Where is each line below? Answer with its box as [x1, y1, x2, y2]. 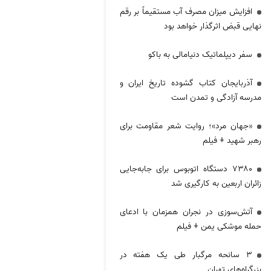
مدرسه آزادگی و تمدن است [171, 91, 261, 104]
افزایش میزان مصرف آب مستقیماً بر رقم [119, 5, 252, 18]
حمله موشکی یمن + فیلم [176, 220, 261, 233]
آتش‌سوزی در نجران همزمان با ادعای [119, 205, 252, 218]
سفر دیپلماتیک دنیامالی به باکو [148, 48, 252, 61]
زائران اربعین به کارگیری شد [171, 177, 261, 190]
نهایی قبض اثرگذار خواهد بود [163, 19, 261, 33]
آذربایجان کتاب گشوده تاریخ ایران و [119, 76, 252, 90]
